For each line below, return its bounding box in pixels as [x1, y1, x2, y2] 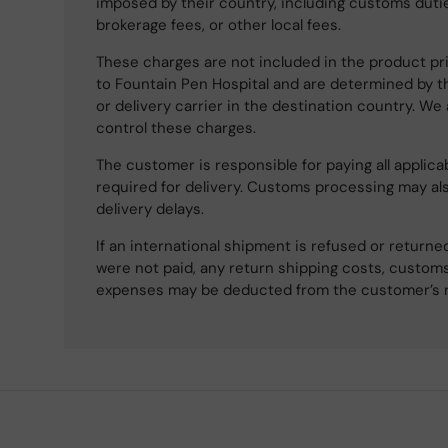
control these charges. [96, 118, 256, 139]
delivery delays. [96, 199, 204, 220]
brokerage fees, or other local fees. [96, 15, 341, 36]
